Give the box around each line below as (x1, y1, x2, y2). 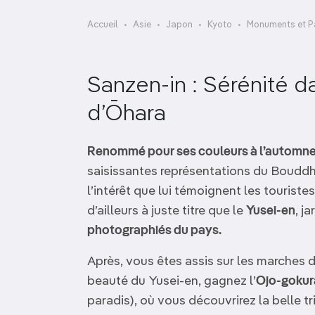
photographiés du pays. (87, 224, 221, 237)
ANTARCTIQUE (56, 41, 146, 52)
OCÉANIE (56, 5, 112, 16)
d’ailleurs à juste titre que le (87, 205, 246, 217)
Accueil (87, 20, 118, 30)
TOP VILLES (56, 77, 127, 88)
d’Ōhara (87, 103, 166, 125)
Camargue (235, 11, 283, 20)
